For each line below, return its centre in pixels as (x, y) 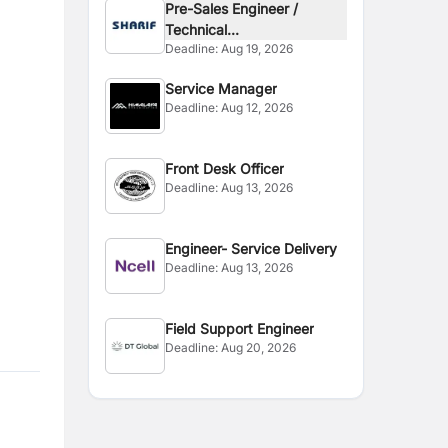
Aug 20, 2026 (259, 347)
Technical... (202, 29)
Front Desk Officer (225, 168)
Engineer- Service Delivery (251, 248)
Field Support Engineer (240, 328)
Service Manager (221, 88)
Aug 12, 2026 (257, 107)
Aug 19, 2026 (257, 48)
